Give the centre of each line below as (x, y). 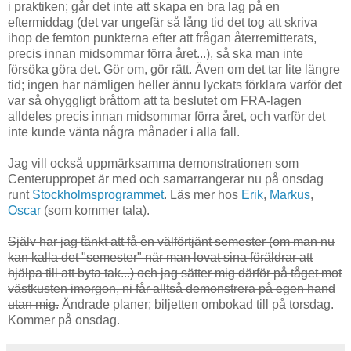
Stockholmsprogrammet (98, 195)
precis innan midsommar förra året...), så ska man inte (156, 54)
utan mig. (33, 305)
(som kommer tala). (95, 211)
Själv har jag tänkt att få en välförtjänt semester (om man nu (171, 242)
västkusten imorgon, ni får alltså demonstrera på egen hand (172, 289)
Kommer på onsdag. (64, 320)
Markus (290, 195)
